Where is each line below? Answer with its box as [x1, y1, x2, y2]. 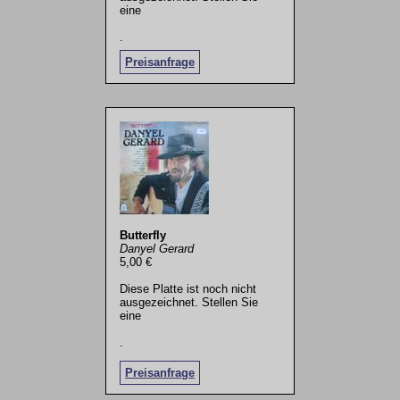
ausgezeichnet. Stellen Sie [119, 295, 258, 309]
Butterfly [119, 228, 166, 242]
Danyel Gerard [119, 241, 194, 255]
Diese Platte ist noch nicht [119, 281, 256, 296]
